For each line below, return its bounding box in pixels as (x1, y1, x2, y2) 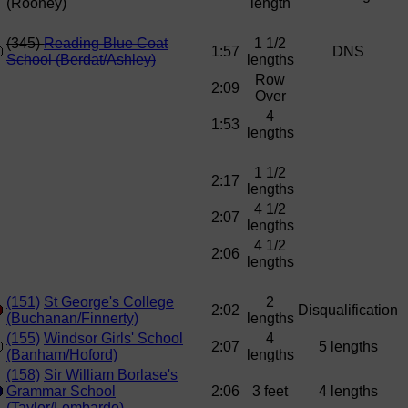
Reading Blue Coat (44, 36, 168, 52)
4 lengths (318, 383, 378, 400)
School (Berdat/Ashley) (6, 52, 156, 68)
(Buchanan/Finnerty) (6, 311, 138, 327)
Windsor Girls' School (44, 331, 183, 347)
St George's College (44, 294, 174, 311)
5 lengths (318, 339, 378, 355)
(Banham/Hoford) (6, 347, 117, 363)
